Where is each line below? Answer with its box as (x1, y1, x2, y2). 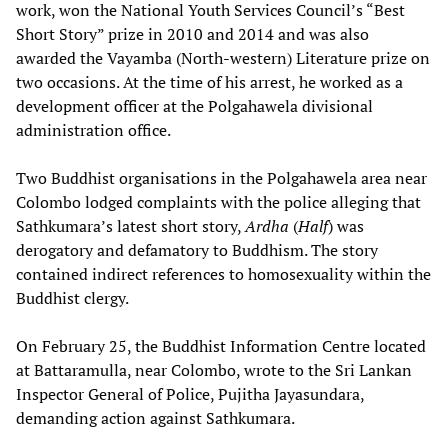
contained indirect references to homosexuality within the (16, 262, 431, 285)
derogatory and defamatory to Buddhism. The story (16, 238, 378, 261)
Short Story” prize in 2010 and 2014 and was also (16, 22, 369, 45)
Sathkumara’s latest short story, (16, 214, 245, 237)
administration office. (16, 118, 171, 141)
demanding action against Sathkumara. (16, 406, 295, 429)
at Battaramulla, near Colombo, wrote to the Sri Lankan (16, 358, 412, 381)
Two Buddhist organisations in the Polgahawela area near (16, 166, 427, 189)
